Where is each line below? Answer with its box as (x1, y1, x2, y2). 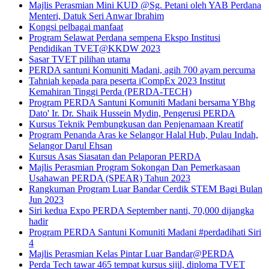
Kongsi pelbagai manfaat (29, 21, 123, 32)
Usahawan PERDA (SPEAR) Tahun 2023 (29, 172, 190, 183)
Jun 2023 (29, 194, 64, 205)
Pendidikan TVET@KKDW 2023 (29, 43, 160, 53)
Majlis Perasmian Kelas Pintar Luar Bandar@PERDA (29, 248, 234, 259)
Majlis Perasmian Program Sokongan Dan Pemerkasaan (29, 162, 240, 172)
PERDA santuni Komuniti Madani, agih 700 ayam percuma (29, 64, 255, 75)
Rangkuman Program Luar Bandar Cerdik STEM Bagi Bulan (29, 183, 262, 194)
